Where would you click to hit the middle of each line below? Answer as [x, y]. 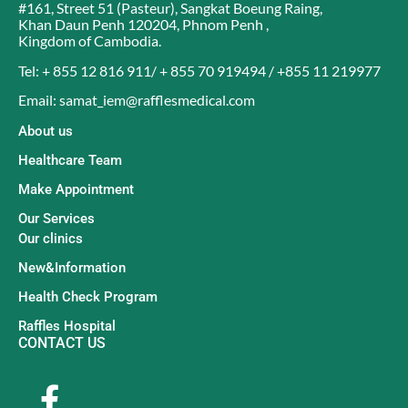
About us [46, 132]
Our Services [56, 219]
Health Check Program [88, 297]
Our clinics [51, 239]
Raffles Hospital [67, 326]
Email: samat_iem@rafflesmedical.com [138, 100]
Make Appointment [76, 190]
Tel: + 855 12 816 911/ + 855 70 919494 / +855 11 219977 [201, 70]
